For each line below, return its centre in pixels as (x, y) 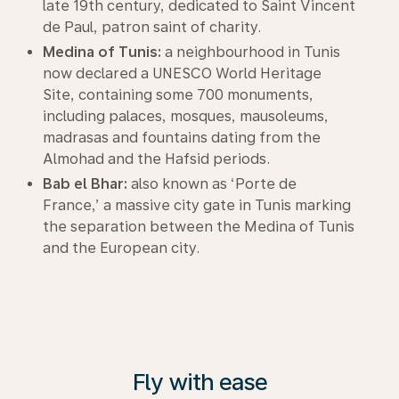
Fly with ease (199, 382)
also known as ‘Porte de (212, 184)
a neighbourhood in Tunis (251, 52)
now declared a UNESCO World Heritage (182, 73)
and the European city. (121, 248)
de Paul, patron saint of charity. (152, 27)
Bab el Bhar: (85, 184)
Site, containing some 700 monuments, (178, 95)
